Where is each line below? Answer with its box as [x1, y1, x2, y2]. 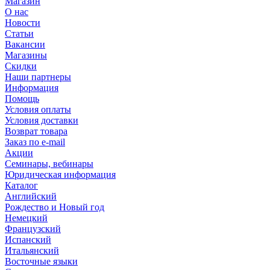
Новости [5, 17, 40, 28]
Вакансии [5, 39, 45, 49]
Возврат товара [5, 125, 67, 136]
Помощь [5, 93, 39, 104]
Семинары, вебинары [5, 158, 93, 169]
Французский [5, 223, 61, 234]
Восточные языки [5, 256, 78, 266]
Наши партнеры [5, 71, 71, 82]
